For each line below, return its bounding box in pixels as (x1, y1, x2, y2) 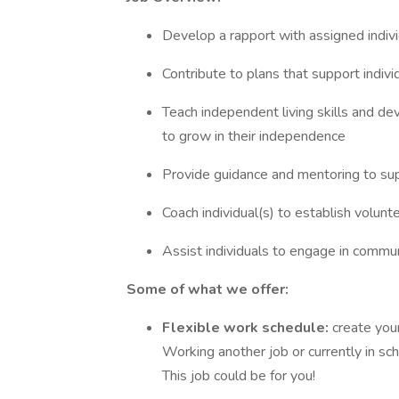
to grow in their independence (162, 126, 346, 146)
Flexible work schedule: (162, 318, 332, 338)
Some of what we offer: (126, 280, 289, 299)
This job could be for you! (162, 366, 319, 386)
